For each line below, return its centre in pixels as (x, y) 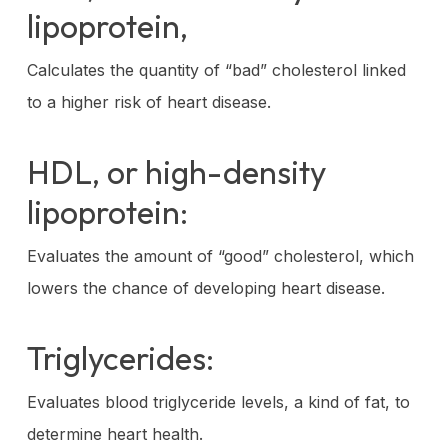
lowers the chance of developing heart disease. (205, 287)
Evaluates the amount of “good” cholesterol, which (220, 255)
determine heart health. (114, 433)
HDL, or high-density (176, 171)
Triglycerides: (120, 357)
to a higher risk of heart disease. (148, 101)
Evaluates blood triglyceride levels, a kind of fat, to (218, 401)
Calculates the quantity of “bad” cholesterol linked (216, 69)
